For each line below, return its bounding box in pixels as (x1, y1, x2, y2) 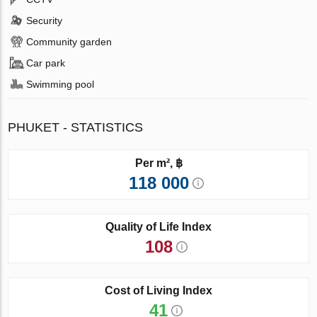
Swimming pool (26, 78, 95, 90)
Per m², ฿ (134, 156, 183, 169)
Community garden (26, 35, 113, 47)
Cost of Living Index (105, 284, 212, 296)
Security (26, 14, 63, 26)
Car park (26, 57, 66, 69)
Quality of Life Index (105, 220, 212, 233)
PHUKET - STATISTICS (8, 120, 144, 134)
